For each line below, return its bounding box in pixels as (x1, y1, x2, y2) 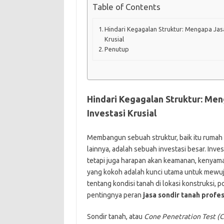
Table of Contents (92, 2, 160, 12)
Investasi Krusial (86, 107, 156, 118)
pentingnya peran (86, 190, 143, 199)
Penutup (104, 45, 129, 52)
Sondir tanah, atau (86, 212, 144, 220)
